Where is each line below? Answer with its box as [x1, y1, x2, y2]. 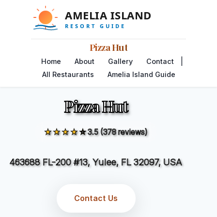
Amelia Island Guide [107, 70, 175, 78]
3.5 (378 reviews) [88, 126, 148, 136]
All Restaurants [42, 70, 94, 78]
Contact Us [74, 193, 118, 203]
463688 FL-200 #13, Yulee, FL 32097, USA [10, 156, 182, 167]
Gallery [108, 57, 133, 65]
